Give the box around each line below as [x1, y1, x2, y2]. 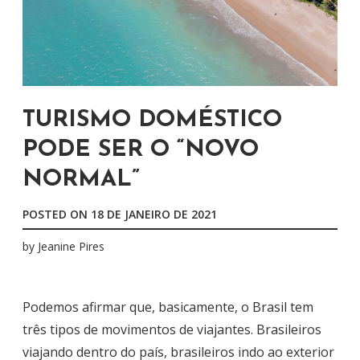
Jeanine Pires [38, 239, 104, 255]
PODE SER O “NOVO [22, 138, 259, 162]
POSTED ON [22, 206, 91, 222]
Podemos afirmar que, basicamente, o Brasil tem [22, 298, 313, 317]
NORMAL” [22, 168, 140, 191]
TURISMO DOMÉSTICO [22, 108, 282, 132]
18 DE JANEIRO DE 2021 [91, 206, 217, 222]
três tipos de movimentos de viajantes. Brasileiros [22, 321, 321, 339]
